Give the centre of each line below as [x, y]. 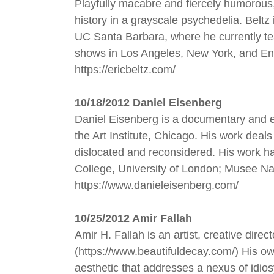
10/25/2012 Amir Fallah [133, 218]
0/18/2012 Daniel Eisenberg [151, 103]
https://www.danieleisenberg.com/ [157, 185]
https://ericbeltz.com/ [125, 70]
